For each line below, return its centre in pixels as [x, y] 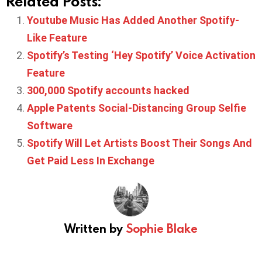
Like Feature [57, 38]
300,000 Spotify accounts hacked [108, 91]
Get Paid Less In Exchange [91, 161]
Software [50, 126]
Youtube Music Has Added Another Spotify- [133, 20]
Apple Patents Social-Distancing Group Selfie [137, 108]
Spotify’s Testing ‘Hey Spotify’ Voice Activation [141, 56]
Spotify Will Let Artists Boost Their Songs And [139, 143]
